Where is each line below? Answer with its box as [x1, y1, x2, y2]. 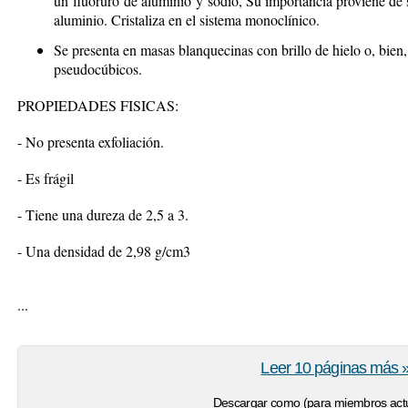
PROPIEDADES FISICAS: [17, 96, 178, 115]
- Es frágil [17, 168, 74, 188]
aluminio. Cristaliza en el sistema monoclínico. [54, 10, 320, 29]
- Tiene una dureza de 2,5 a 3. [17, 205, 189, 224]
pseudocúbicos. [54, 59, 142, 78]
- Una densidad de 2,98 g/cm [17, 241, 183, 260]
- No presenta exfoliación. [17, 132, 164, 151]
